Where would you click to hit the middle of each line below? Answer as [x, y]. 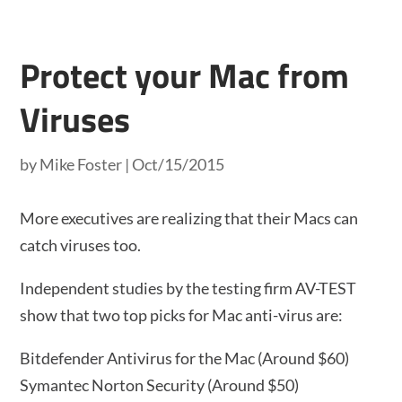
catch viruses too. [81, 245]
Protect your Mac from [185, 75]
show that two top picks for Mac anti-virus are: [182, 315]
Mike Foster [81, 164]
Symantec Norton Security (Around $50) [160, 385]
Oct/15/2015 [179, 164]
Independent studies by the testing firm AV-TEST [188, 288]
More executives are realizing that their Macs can [189, 218]
